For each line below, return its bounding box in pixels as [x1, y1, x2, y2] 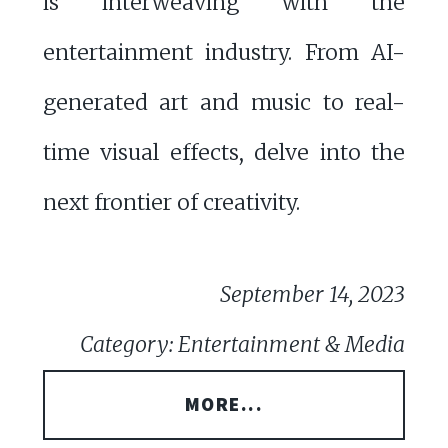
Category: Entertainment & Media [80, 331, 406, 359]
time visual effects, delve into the [42, 138, 406, 166]
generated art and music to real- [42, 88, 406, 116]
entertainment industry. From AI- [42, 38, 406, 66]
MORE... [184, 392, 264, 417]
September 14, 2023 [220, 281, 406, 309]
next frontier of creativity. [42, 188, 300, 216]
